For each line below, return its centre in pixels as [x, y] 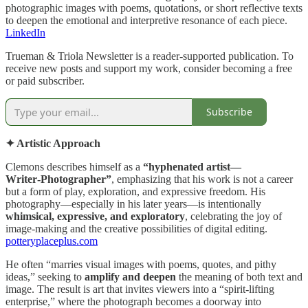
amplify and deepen [130, 276]
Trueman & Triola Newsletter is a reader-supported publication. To [150, 56]
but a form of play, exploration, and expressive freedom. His [135, 191]
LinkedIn [25, 32]
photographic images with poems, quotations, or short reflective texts [154, 8]
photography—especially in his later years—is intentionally [133, 203]
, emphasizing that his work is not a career [202, 179]
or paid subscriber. [45, 80]
